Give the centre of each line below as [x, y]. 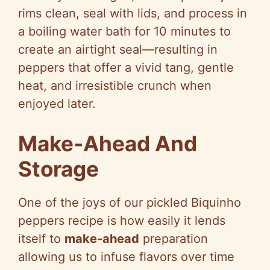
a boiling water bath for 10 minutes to [124, 32]
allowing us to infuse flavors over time [126, 257]
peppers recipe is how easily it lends [122, 221]
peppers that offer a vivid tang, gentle [126, 68]
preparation [174, 239]
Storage [58, 169]
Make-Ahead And [108, 144]
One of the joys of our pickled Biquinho [130, 203]
